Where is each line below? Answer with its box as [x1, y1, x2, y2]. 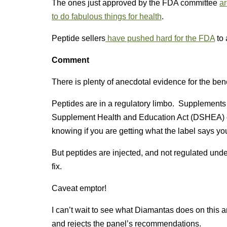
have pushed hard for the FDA [105, 34, 215, 43]
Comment [52, 56, 89, 64]
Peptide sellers [52, 34, 105, 43]
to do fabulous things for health [52, 12, 162, 21]
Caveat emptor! [52, 184, 106, 193]
